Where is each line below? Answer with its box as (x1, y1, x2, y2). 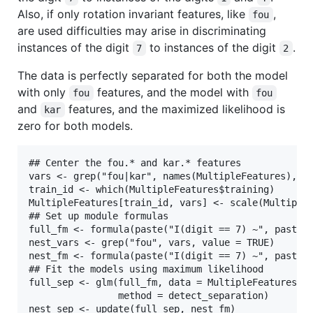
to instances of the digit (145, 40, 279, 54)
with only (17, 85, 69, 99)
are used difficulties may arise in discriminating (17, 23, 266, 38)
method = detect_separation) (29, 289, 269, 301)
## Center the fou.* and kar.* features (29, 156, 241, 168)
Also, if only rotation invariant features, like (17, 6, 249, 21)
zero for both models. (17, 118, 133, 133)
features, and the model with (93, 85, 252, 99)
